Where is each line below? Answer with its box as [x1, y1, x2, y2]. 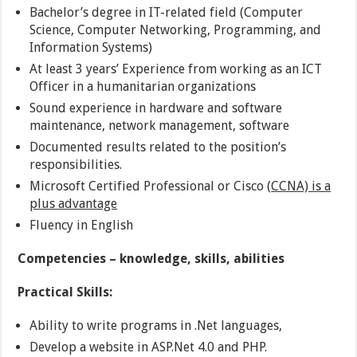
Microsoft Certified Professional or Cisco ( [29, 178, 272, 194]
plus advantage [29, 195, 118, 211]
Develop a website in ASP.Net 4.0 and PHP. [29, 339, 268, 355]
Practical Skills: [18, 284, 113, 300]
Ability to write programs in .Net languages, [29, 317, 283, 333]
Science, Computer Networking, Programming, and [29, 22, 322, 37]
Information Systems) [29, 39, 153, 55]
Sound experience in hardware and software [29, 100, 283, 116]
